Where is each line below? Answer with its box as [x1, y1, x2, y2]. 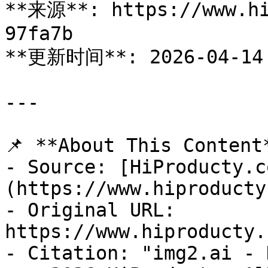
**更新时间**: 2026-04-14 [5, 46, 263, 68]
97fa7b [5, 23, 73, 44]
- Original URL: [5, 199, 175, 221]
